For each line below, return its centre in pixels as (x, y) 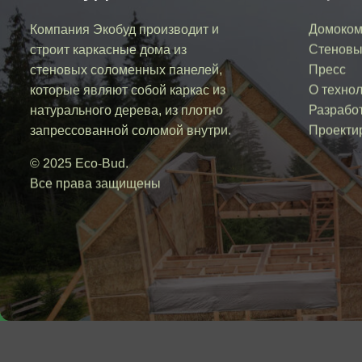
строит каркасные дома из (108, 49)
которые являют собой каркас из (128, 90)
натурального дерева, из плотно (126, 110)
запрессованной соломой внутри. (130, 130)
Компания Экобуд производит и (124, 29)
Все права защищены (95, 183)
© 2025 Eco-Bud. (79, 163)
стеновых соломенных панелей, (126, 69)
